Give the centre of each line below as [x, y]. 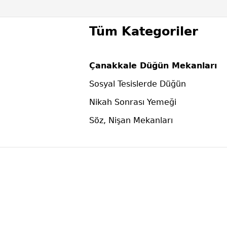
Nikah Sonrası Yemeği [133, 102]
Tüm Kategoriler [144, 31]
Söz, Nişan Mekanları [131, 120]
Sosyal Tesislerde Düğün [138, 84]
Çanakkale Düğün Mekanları [153, 66]
